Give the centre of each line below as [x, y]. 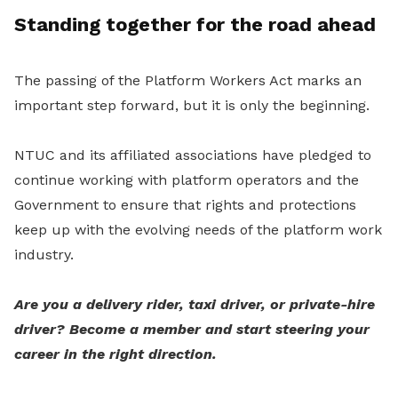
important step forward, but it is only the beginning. [192, 106]
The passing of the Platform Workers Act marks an [188, 81]
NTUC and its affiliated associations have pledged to [193, 155]
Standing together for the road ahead [195, 25]
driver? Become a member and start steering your [192, 330]
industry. [44, 255]
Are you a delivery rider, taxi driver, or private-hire [195, 305]
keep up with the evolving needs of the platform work [198, 230]
